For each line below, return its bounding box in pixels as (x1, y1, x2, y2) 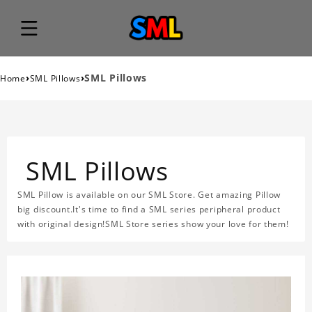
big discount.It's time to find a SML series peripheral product (17, 203, 281, 216)
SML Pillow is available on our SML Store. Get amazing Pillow (17, 189, 281, 201)
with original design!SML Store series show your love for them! (17, 218, 289, 231)
